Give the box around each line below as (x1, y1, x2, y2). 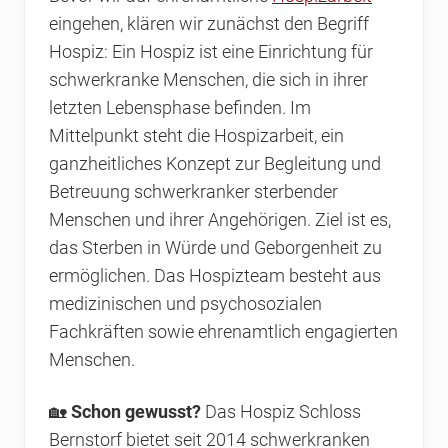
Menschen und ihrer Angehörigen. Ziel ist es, (49, 210, 391, 231)
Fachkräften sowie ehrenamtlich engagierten (49, 322, 398, 343)
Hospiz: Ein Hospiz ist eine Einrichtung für (49, 42, 373, 63)
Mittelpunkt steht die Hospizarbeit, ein (49, 126, 344, 147)
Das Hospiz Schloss (201, 402, 361, 423)
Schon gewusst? (71, 402, 201, 423)
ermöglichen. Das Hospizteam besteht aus (49, 266, 381, 287)
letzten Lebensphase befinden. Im (49, 98, 311, 119)
